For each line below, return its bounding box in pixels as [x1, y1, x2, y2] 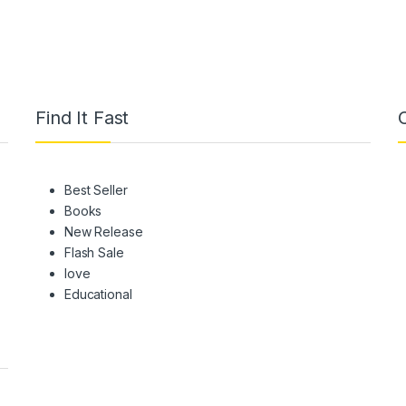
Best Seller [64, 182, 128, 198]
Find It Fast [35, 107, 130, 130]
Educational [64, 286, 132, 303]
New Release [64, 224, 143, 240]
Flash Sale [64, 245, 124, 261]
